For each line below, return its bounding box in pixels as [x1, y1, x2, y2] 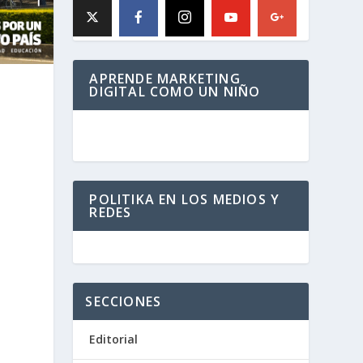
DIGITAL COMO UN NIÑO [89, 83, 261, 101]
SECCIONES [85, 293, 162, 311]
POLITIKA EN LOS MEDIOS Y [89, 190, 280, 209]
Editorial [89, 331, 139, 348]
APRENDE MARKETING [89, 70, 241, 88]
